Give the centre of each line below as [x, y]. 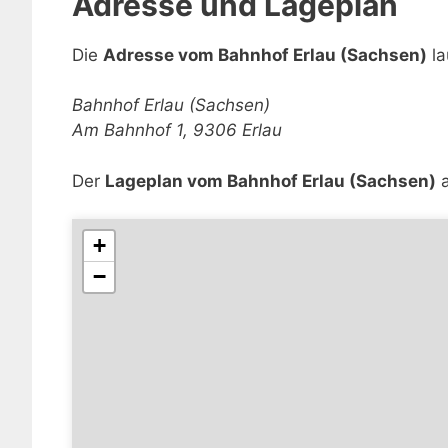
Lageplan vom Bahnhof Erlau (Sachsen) [270, 180]
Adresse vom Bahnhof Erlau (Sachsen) [265, 54]
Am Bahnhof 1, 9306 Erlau [177, 130]
